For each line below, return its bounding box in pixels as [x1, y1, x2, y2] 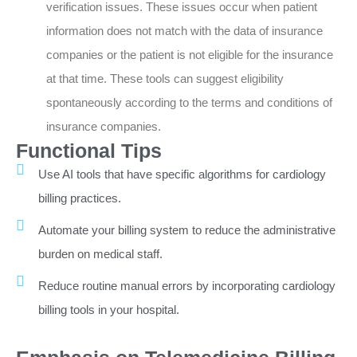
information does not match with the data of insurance [46, 24, 323, 38]
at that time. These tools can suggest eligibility [46, 72, 284, 86]
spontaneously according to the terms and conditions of [46, 96, 332, 110]
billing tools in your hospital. [37, 303, 179, 317]
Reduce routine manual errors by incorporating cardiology [37, 279, 335, 293]
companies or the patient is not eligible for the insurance [46, 48, 333, 62]
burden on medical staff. [37, 247, 163, 261]
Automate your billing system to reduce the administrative [37, 223, 335, 237]
